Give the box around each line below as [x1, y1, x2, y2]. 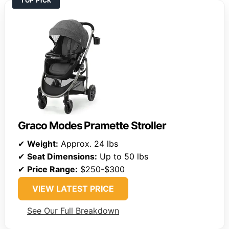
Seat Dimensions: [27, 151, 97, 162]
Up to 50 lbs [97, 151, 148, 162]
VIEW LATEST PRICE [32, 183, 114, 194]
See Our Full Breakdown [27, 205, 119, 216]
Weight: [27, 138, 58, 149]
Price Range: [27, 164, 78, 174]
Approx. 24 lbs [58, 138, 118, 149]
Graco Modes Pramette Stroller [18, 119, 166, 132]
